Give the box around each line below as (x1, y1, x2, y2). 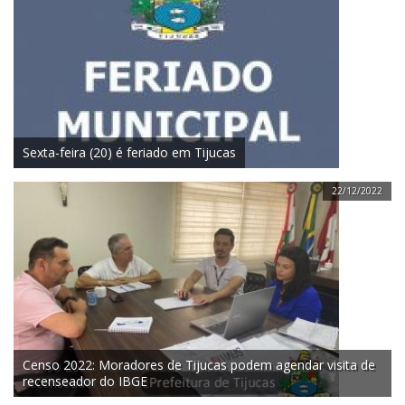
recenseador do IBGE (23, 372, 147, 391)
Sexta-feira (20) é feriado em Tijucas (23, 144, 236, 162)
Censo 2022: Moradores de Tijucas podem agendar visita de (23, 356, 375, 374)
